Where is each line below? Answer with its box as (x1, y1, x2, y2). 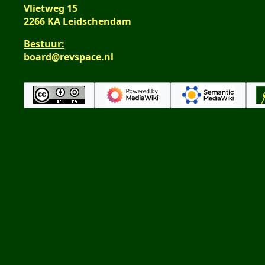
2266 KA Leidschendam (24, 14, 131, 28)
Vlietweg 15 (24, 1, 77, 15)
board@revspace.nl (24, 50, 114, 63)
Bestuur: (24, 37, 64, 50)
